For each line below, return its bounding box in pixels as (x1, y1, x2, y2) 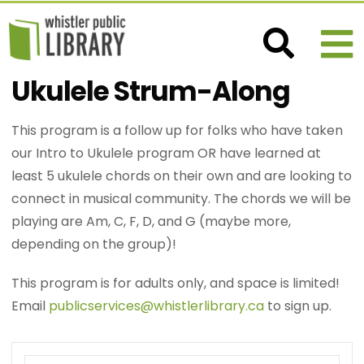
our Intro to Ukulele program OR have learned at (11, 144, 322, 162)
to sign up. (264, 297, 332, 315)
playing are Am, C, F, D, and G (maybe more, (11, 212, 292, 231)
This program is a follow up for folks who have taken (11, 121, 344, 140)
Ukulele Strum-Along (11, 72, 291, 110)
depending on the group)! (11, 235, 177, 253)
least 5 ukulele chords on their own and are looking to (11, 167, 353, 185)
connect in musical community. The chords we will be (11, 189, 352, 208)
